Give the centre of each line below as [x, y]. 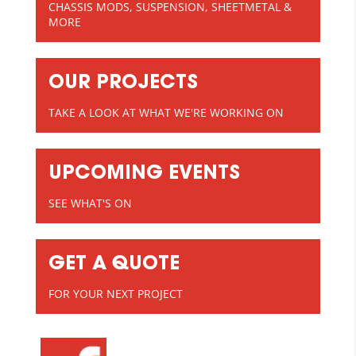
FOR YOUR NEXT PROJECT [115, 293]
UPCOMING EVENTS [144, 174]
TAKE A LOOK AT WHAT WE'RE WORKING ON [166, 112]
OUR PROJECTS [123, 83]
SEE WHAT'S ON [90, 203]
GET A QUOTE [114, 264]
